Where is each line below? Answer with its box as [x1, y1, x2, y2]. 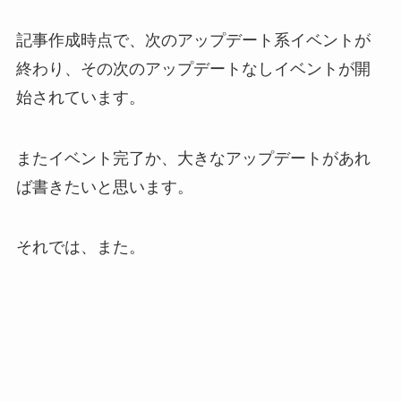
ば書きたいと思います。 [15, 177, 193, 196]
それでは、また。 [15, 238, 145, 257]
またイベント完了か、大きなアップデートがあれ [15, 149, 371, 167]
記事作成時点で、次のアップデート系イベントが [15, 30, 371, 49]
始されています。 [15, 88, 145, 107]
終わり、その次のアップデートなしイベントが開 [15, 59, 371, 78]
